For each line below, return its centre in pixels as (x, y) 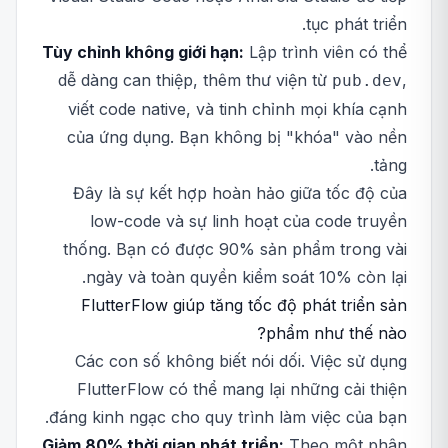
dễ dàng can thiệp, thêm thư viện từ (195, 80)
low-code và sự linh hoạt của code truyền (248, 221)
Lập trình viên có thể (325, 52)
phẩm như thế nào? (336, 333)
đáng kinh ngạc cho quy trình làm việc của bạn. (228, 417)
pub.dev (367, 80)
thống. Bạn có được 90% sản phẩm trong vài (235, 249)
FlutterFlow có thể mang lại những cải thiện (242, 389)
